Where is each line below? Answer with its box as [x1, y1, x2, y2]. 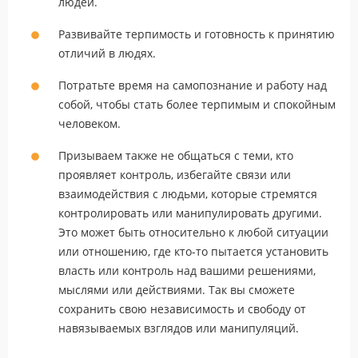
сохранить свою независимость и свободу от [58, 300, 306, 316]
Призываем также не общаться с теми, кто [58, 147, 293, 163]
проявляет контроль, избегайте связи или [58, 166, 291, 182]
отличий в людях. [58, 45, 156, 61]
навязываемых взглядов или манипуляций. [58, 320, 299, 336]
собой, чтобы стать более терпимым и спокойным [58, 96, 336, 112]
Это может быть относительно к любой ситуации [58, 224, 328, 240]
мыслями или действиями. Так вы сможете [58, 281, 295, 297]
